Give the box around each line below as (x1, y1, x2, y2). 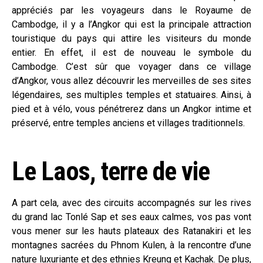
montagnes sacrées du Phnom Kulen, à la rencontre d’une (12, 240, 251, 251)
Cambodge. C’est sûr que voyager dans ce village (12, 61, 251, 72)
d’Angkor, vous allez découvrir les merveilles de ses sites (12, 75, 251, 86)
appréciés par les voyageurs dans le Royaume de (12, 5, 251, 16)
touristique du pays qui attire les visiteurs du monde (12, 33, 251, 44)
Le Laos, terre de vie (12, 156, 210, 187)
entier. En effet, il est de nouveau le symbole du (12, 47, 251, 58)
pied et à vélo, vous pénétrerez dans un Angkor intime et (12, 103, 251, 114)
